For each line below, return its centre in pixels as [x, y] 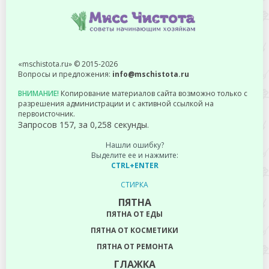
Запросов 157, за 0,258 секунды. [83, 124]
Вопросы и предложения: [65, 74]
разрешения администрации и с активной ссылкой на [116, 103]
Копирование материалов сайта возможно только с [153, 93]
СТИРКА [134, 184]
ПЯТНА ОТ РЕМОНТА [134, 246]
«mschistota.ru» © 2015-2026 [68, 64]
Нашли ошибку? [134, 145]
